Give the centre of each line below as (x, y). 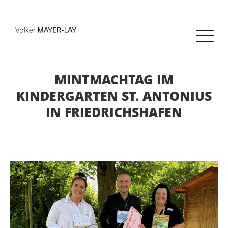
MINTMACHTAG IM (114, 79)
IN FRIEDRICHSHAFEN (114, 112)
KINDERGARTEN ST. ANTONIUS (114, 96)
